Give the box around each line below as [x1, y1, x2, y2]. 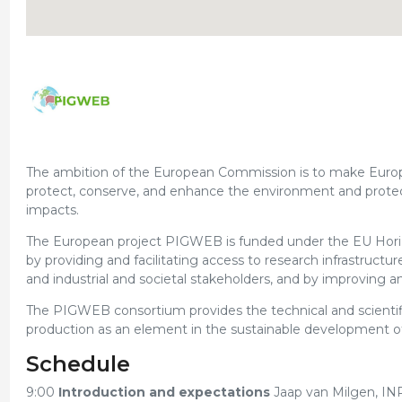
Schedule [25, 351, 130, 377]
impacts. [25, 202, 79, 218]
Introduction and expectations [57, 384, 274, 400]
